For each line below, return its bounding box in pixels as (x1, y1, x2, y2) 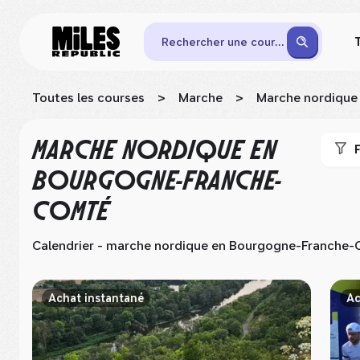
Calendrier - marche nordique (32, 238, 208, 253)
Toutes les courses (32, 90, 145, 105)
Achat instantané (48, 292, 144, 305)
